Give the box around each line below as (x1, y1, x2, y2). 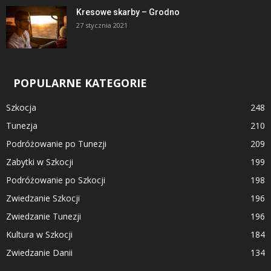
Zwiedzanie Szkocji (6, 192, 80, 204)
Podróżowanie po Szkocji (6, 174, 105, 186)
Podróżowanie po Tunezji (6, 138, 106, 149)
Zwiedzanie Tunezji (6, 211, 81, 222)
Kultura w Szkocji (6, 229, 73, 240)
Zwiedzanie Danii (6, 247, 73, 258)
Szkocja (6, 102, 36, 113)
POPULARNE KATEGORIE (13, 76, 147, 90)
